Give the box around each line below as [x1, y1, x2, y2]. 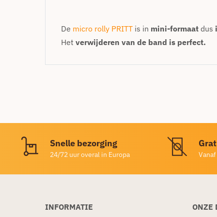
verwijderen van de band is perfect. [76, 37, 206, 47]
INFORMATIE [45, 201, 93, 212]
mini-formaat [151, 23, 201, 33]
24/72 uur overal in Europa [50, 150, 130, 159]
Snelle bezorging [50, 137, 117, 149]
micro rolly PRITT [73, 23, 133, 33]
